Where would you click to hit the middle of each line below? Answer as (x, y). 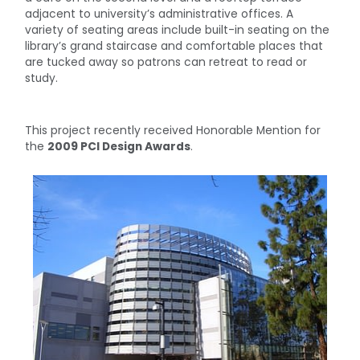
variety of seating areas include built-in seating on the (178, 31)
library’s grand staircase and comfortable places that (174, 47)
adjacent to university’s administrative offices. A (160, 14)
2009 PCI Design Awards (119, 147)
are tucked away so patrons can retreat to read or (166, 63)
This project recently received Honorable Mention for (173, 131)
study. (42, 79)
